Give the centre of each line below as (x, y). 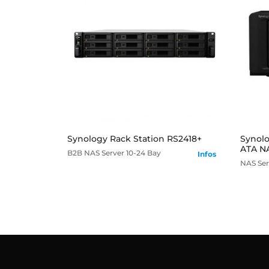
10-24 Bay (144, 153)
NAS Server (104, 153)
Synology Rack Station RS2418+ (134, 139)
